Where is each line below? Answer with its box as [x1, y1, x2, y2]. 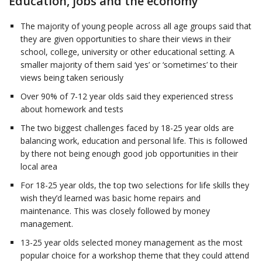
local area [20, 161, 57, 173]
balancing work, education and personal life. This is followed [20, 135, 247, 147]
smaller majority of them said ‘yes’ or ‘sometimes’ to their [20, 59, 237, 71]
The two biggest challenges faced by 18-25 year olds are [20, 122, 234, 134]
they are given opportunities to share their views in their [20, 33, 231, 45]
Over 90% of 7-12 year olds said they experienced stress [20, 91, 233, 102]
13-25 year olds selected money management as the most [20, 237, 243, 249]
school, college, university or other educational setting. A [20, 46, 235, 58]
